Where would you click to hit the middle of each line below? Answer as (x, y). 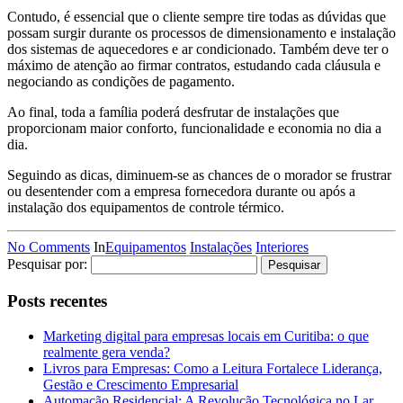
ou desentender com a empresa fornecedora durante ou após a (181, 192)
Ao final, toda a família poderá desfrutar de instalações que (173, 112)
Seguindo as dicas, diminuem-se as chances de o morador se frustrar (199, 175)
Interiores (282, 247)
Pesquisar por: (47, 264)
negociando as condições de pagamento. (121, 82)
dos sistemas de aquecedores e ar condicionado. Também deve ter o (198, 49)
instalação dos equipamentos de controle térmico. (146, 208)
